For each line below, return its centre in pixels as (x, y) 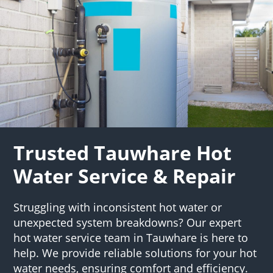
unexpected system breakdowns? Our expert (128, 222)
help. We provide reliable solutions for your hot (135, 253)
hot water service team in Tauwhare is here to (131, 237)
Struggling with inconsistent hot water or (118, 207)
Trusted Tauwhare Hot (123, 152)
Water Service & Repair (125, 175)
